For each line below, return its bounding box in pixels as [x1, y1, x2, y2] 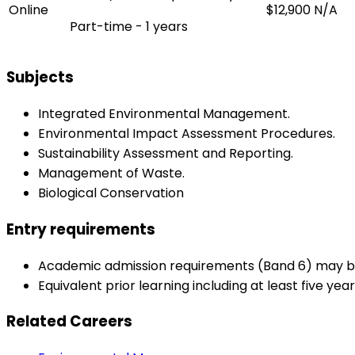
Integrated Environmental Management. [38, 105, 290, 124]
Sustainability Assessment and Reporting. [38, 144, 293, 163]
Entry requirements [6, 218, 155, 240]
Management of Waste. [38, 164, 185, 183]
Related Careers [6, 311, 132, 333]
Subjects [6, 67, 74, 89]
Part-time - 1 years [70, 17, 188, 36]
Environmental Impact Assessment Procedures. [38, 124, 335, 143]
